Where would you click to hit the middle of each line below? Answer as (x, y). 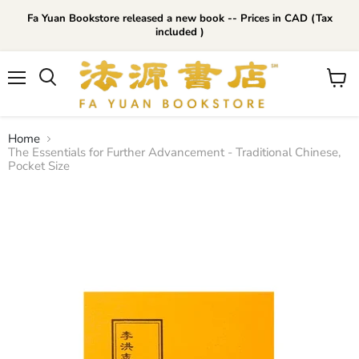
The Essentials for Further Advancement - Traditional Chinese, (174, 152)
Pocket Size (39, 166)
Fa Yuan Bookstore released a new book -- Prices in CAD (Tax (179, 18)
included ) (179, 32)
